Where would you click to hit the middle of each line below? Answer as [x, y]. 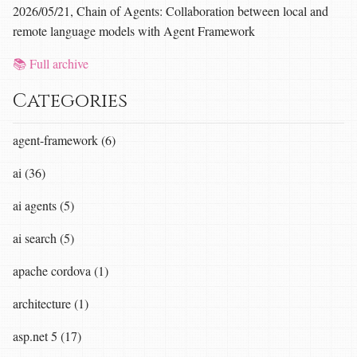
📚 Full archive [51, 63]
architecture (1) [51, 303]
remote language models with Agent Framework [134, 30]
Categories [70, 101]
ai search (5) [43, 237]
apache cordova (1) [61, 270]
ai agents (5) [43, 205]
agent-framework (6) [64, 139]
